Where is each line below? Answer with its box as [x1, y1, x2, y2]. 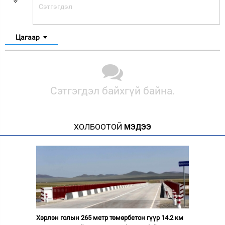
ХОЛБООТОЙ [74, 122, 122, 132]
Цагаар [16, 33, 40, 41]
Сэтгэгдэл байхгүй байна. [50, 84, 175, 97]
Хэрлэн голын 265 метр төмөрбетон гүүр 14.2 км [36, 213, 183, 221]
